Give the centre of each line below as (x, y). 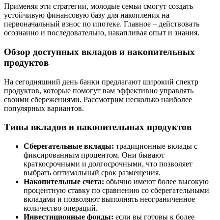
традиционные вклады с (156, 146)
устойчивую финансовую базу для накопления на (87, 15)
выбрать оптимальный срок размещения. (92, 173)
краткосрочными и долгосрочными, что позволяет (108, 164)
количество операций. (61, 208)
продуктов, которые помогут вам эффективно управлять (99, 90)
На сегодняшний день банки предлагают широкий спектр (101, 82)
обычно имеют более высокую (156, 182)
